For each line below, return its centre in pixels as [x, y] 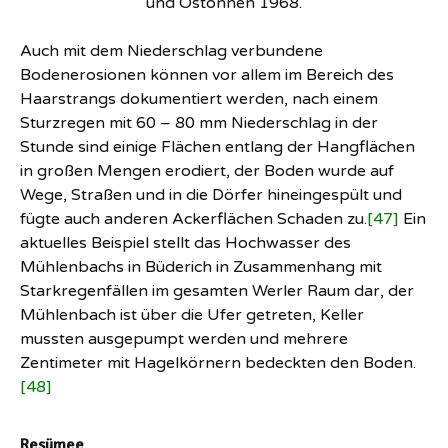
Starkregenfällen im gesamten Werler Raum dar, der [217, 291]
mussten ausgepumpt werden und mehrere [184, 339]
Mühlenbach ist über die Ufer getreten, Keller [192, 315]
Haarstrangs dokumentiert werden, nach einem [199, 99]
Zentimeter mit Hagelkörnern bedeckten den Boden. [218, 363]
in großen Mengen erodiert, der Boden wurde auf [207, 171]
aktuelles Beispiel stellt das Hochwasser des [185, 243]
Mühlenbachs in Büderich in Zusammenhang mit [201, 267]
